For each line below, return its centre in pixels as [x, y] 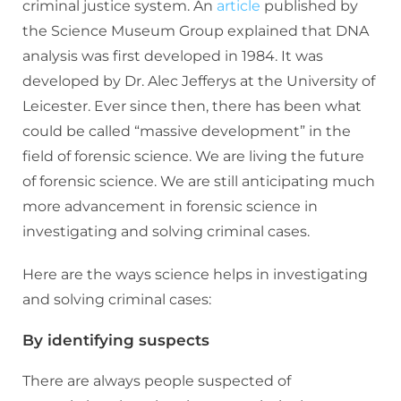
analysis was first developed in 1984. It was [173, 56]
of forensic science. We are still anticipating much [199, 182]
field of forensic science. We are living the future [193, 157]
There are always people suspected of [157, 381]
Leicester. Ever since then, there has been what [192, 107]
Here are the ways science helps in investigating [195, 275]
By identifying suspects [116, 341]
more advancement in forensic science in [170, 207]
